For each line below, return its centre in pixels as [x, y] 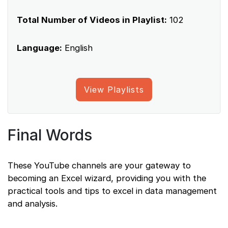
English [77, 48]
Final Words [50, 135]
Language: [39, 48]
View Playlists [114, 89]
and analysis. [33, 203]
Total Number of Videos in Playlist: [92, 20]
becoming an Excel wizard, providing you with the [107, 178]
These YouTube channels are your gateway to [99, 165]
